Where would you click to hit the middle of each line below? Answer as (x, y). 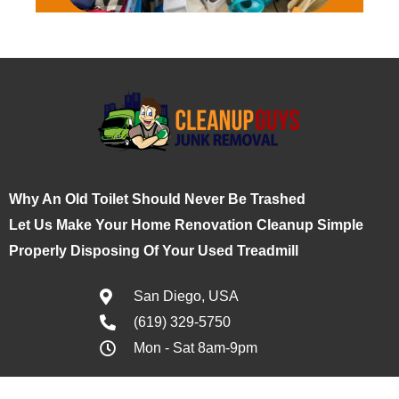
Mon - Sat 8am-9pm (195, 348)
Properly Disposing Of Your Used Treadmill (154, 251)
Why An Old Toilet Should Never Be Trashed (157, 199)
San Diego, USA (186, 296)
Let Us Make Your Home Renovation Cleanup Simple (186, 225)
